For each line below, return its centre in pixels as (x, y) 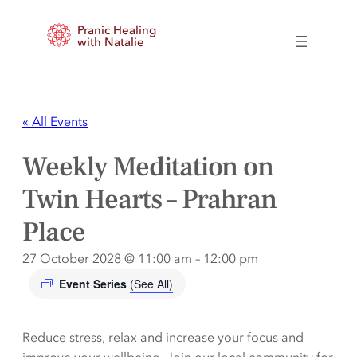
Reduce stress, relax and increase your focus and (163, 337)
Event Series (94, 284)
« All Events (55, 122)
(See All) (151, 284)
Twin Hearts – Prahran (150, 200)
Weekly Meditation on (148, 167)
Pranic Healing (117, 29)
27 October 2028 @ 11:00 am (107, 259)
